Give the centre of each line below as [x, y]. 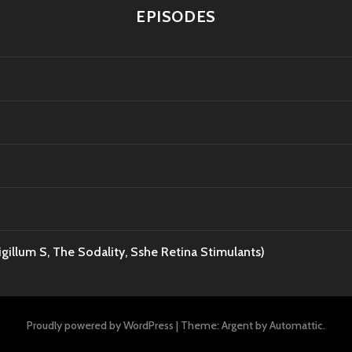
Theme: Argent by [225, 325]
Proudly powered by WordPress [100, 325]
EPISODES [176, 16]
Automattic [296, 325]
